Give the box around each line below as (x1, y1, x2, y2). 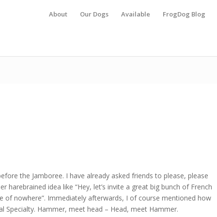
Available (121, 10, 150, 18)
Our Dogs (80, 10, 108, 18)
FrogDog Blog (163, 10, 205, 18)
